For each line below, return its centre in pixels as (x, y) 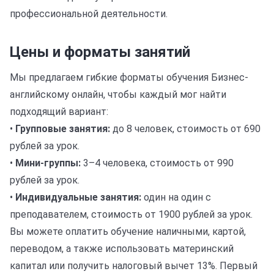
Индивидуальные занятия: (78, 197)
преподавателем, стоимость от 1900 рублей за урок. (131, 214)
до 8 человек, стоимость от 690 (185, 129)
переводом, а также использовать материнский (122, 249)
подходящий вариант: (59, 112)
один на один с (176, 197)
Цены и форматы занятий (100, 52)
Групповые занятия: (63, 129)
